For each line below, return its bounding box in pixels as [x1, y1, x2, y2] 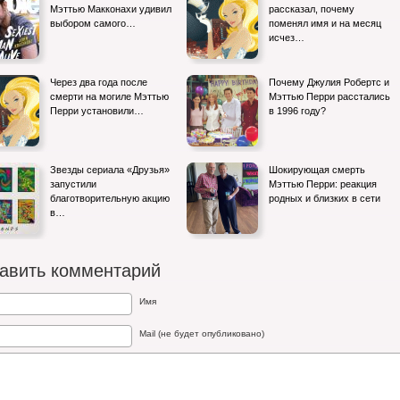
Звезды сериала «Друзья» [50, 164, 170, 175]
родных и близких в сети [269, 193, 380, 204]
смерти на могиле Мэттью [50, 91, 169, 102]
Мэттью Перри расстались [269, 91, 390, 102]
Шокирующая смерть [269, 164, 365, 175]
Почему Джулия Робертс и [269, 77, 389, 87]
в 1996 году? [269, 105, 326, 116]
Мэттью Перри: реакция [269, 179, 377, 189]
